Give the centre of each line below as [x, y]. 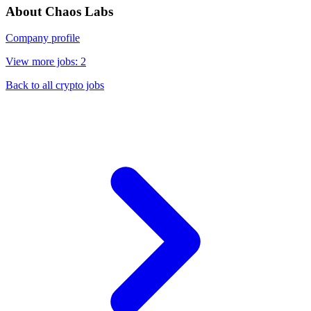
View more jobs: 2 [46, 62]
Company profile [43, 38]
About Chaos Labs [59, 11]
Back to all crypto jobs [55, 85]
